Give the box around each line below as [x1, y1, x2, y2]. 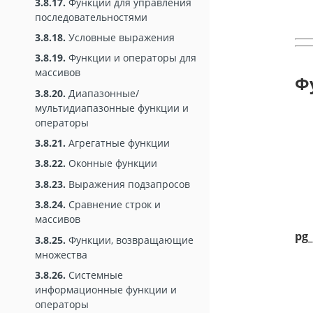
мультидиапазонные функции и [35, 101, 189, 115]
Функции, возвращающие [66, 233, 194, 247]
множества [35, 247, 87, 261]
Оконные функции [66, 156, 157, 170]
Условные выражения [66, 30, 175, 44]
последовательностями [35, 10, 147, 24]
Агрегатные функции [66, 136, 170, 150]
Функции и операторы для [66, 51, 196, 65]
